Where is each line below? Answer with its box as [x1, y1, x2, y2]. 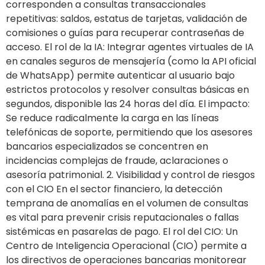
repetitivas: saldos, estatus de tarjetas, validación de [6, 11, 247, 25]
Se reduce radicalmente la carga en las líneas [6, 111, 219, 125]
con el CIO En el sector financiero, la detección [6, 182, 222, 196]
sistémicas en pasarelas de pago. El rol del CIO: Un [6, 224, 238, 238]
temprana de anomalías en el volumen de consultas [6, 196, 248, 210]
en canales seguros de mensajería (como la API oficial [6, 54, 256, 68]
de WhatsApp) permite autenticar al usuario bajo [6, 68, 235, 82]
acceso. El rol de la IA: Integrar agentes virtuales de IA [6, 40, 254, 54]
